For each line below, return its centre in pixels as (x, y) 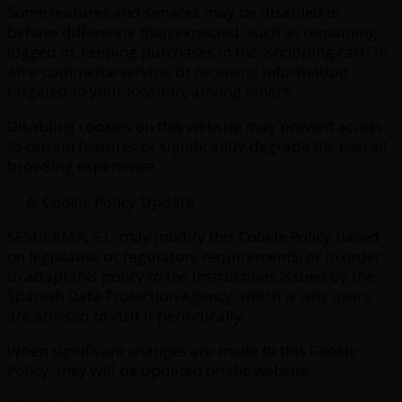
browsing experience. (83, 165)
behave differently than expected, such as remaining (192, 31)
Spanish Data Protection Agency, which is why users (189, 295)
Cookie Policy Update (118, 201)
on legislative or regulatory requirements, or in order (194, 256)
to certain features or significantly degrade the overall (197, 145)
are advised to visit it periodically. (127, 315)
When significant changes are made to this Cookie (182, 350)
